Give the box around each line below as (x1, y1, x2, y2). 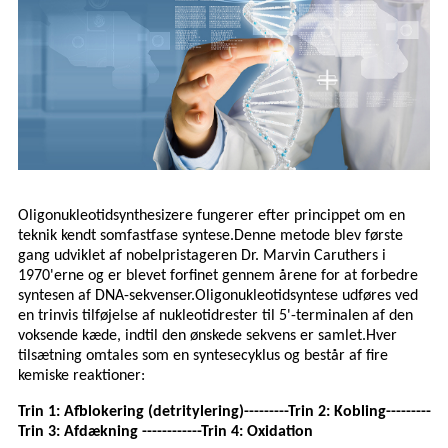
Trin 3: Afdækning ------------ (18, 424, 201, 441)
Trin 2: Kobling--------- (288, 404, 430, 421)
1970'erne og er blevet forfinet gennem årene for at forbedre (18, 268, 418, 285)
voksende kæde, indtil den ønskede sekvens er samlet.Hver (18, 328, 397, 345)
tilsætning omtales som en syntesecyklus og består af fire (18, 348, 388, 365)
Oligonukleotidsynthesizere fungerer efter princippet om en (18, 208, 405, 225)
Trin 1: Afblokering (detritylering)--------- (18, 404, 288, 421)
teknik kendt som (18, 228, 127, 245)
